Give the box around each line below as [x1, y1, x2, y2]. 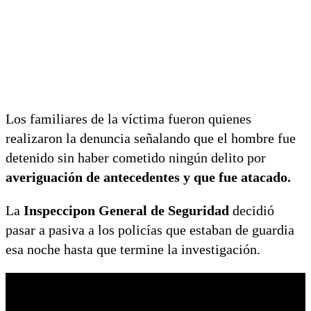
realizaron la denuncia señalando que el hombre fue [6, 130, 296, 146]
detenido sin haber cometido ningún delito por [6, 149, 266, 165]
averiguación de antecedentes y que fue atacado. [6, 169, 291, 185]
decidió [229, 202, 274, 218]
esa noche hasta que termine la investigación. [6, 241, 264, 257]
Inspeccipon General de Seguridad [24, 202, 229, 218]
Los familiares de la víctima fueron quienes [6, 110, 251, 126]
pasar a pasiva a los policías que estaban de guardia [6, 221, 294, 237]
